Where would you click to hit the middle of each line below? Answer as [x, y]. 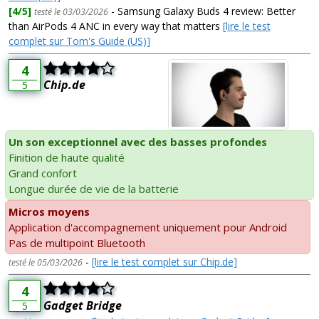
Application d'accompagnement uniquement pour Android [148, 227]
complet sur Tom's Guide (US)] [79, 41]
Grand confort [43, 173]
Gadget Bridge [83, 305]
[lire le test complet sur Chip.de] [164, 261]
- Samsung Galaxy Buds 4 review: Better [202, 11]
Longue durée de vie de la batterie [94, 188]
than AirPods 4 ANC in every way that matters [116, 26]
